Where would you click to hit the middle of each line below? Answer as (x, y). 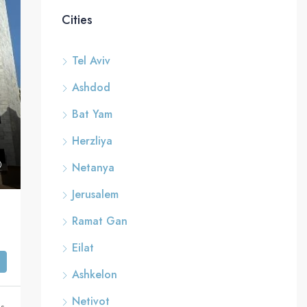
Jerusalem (95, 194)
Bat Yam (92, 114)
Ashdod (91, 87)
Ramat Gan (99, 221)
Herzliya (92, 141)
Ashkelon (94, 274)
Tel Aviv (91, 61)
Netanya (93, 168)
